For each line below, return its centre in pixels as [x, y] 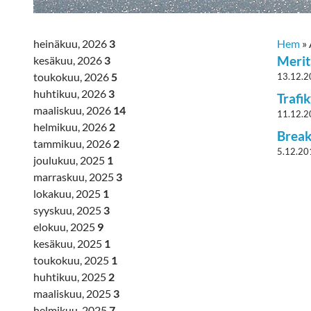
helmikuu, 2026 [71, 127]
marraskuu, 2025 [75, 177]
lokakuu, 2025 [68, 193]
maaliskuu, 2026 [73, 110]
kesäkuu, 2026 [69, 60]
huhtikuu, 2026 [71, 93]
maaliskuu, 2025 [73, 293]
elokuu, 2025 [65, 227]
